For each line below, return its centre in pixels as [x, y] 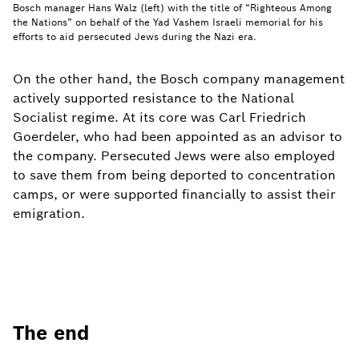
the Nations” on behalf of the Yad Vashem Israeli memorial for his [168, 22]
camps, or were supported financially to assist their [174, 194]
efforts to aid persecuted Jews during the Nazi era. [135, 36]
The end [51, 333]
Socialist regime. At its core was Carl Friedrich [159, 117]
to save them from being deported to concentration [174, 175]
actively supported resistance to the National [153, 98]
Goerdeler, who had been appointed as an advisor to [177, 137]
